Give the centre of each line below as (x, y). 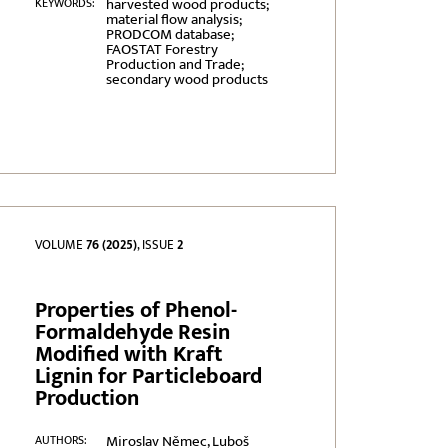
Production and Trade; (174, 65)
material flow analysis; (173, 20)
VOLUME (61, 245)
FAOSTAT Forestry (161, 50)
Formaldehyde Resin (133, 333)
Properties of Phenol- (136, 311)
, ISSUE (157, 245)
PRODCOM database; (169, 35)
